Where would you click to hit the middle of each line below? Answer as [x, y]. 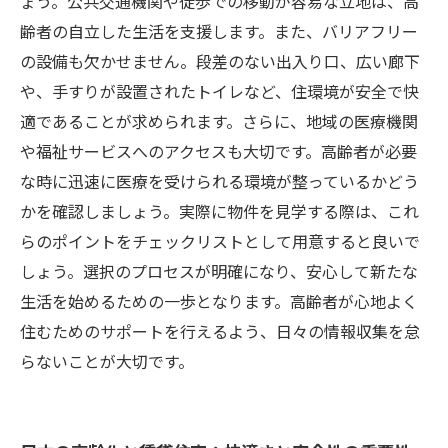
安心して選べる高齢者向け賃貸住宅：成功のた [229, 26]
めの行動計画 [109, 56]
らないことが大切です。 [107, 361]
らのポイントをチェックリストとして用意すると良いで [220, 241]
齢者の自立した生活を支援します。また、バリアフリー [219, 31]
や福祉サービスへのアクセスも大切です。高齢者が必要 [218, 151]
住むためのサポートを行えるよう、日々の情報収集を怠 [220, 331]
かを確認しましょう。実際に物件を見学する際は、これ [219, 211]
